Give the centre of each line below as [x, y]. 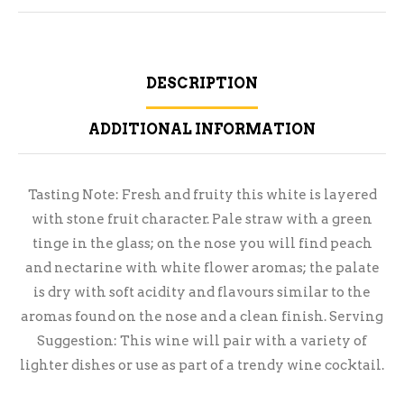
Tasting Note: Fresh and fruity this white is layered [202, 195]
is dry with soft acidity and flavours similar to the [202, 293]
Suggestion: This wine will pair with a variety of [202, 341]
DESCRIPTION [202, 84]
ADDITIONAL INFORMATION [202, 130]
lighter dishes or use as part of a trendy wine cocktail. [202, 366]
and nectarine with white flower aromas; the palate [202, 268]
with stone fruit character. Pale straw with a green [202, 220]
